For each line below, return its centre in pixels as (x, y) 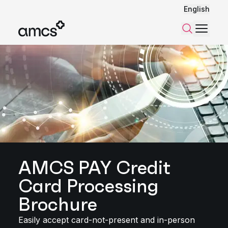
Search (201, 28)
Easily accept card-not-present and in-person (107, 220)
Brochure (58, 204)
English (197, 9)
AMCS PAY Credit (94, 168)
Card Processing (89, 186)
